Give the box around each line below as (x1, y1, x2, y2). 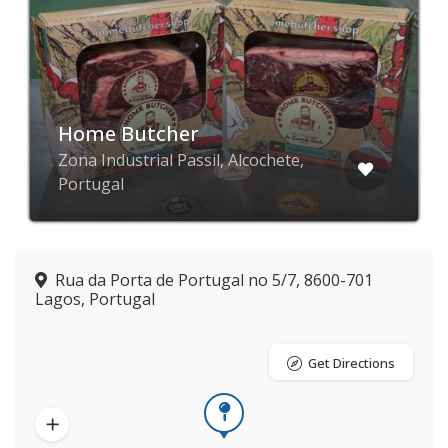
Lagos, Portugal (35, 288, 155, 310)
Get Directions (308, 354, 395, 372)
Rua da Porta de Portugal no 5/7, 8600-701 (55, 269, 373, 291)
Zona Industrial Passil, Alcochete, (58, 149, 304, 171)
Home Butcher (58, 120, 199, 147)
